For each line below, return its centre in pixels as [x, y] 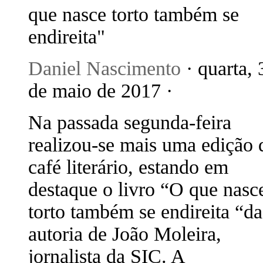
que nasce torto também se [134, 14]
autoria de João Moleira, [125, 234]
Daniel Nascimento [104, 68]
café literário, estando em [128, 167]
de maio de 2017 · [100, 91]
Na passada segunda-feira [130, 122]
